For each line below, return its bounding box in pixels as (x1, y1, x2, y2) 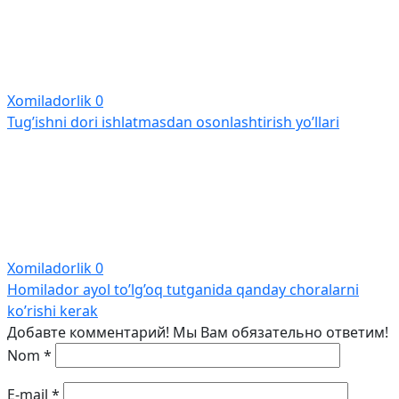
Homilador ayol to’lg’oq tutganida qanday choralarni (7, 280, 359, 299)
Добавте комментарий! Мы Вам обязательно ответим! (7, 322, 388, 342)
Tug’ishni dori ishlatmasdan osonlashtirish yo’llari (7, 112, 339, 132)
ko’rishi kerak (7, 301, 98, 321)
